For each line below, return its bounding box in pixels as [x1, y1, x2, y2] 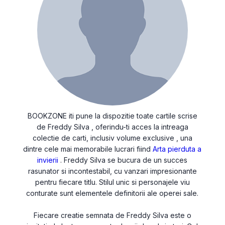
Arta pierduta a [153, 145, 202, 153]
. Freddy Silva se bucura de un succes [58, 156, 188, 164]
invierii [37, 156, 59, 164]
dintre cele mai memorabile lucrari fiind [23, 145, 153, 153]
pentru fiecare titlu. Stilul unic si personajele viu [35, 178, 190, 186]
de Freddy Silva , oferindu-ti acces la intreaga [36, 123, 188, 131]
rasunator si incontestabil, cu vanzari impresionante [28, 167, 197, 175]
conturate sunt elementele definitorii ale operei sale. [26, 189, 199, 197]
